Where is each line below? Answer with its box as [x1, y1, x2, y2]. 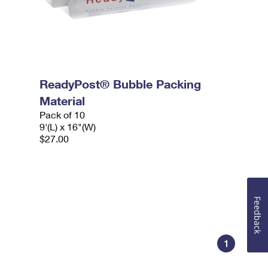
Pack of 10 [39, 109, 86, 120]
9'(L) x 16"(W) [39, 121, 96, 132]
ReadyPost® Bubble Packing [39, 77, 202, 91]
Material [39, 93, 86, 108]
